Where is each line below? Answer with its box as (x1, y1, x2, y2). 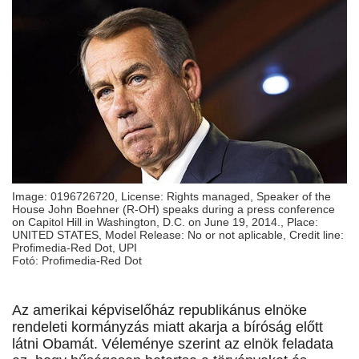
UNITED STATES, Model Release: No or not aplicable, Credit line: (12, 228, 344, 242)
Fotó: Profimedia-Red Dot (12, 254, 142, 268)
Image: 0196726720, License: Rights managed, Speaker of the (12, 190, 331, 204)
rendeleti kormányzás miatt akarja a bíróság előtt (12, 319, 323, 336)
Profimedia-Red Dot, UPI (12, 241, 137, 255)
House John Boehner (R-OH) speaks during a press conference (12, 203, 335, 216)
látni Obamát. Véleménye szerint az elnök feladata (12, 336, 333, 353)
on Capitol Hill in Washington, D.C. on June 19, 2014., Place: (12, 216, 318, 229)
